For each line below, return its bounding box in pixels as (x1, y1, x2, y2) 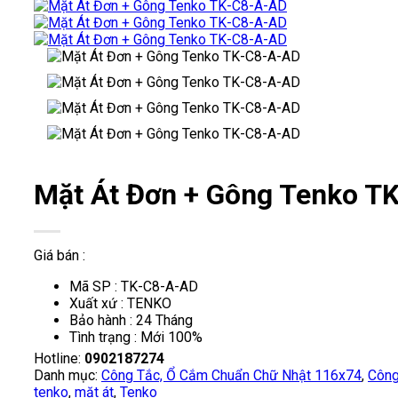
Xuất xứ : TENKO (69, 294, 171, 312)
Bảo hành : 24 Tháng (69, 311, 193, 329)
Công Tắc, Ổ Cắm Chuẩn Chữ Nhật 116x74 (101, 367, 362, 385)
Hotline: (34, 350, 84, 368)
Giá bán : (34, 247, 85, 265)
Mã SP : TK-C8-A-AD (69, 277, 198, 295)
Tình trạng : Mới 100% (69, 328, 203, 346)
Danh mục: (34, 367, 101, 385)
